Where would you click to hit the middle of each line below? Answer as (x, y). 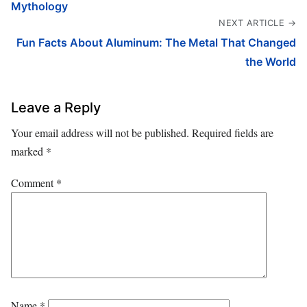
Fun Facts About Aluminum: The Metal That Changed (156, 42)
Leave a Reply (56, 107)
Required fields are (233, 132)
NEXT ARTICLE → (257, 23)
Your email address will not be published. (100, 132)
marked (28, 151)
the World (271, 61)
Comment (34, 182)
